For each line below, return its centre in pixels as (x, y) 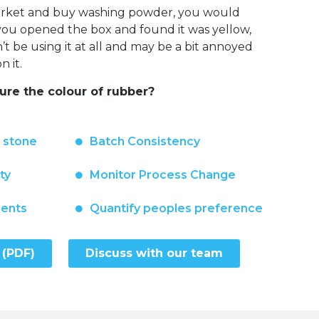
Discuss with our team (154, 253)
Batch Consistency (145, 141)
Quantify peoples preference (176, 208)
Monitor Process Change (163, 174)
